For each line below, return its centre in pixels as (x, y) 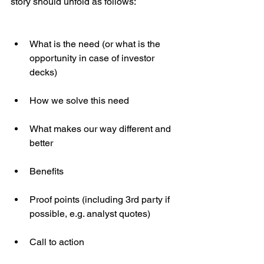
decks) (43, 72)
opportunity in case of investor (93, 58)
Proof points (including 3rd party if (101, 199)
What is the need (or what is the (96, 44)
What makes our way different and (101, 128)
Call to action (58, 242)
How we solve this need (79, 100)
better (41, 143)
